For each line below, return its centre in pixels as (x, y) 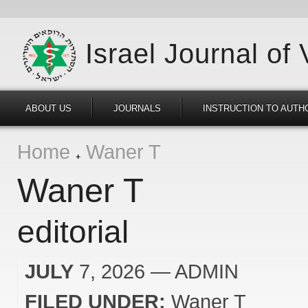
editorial (73, 232)
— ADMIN (192, 271)
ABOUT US (48, 108)
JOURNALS (137, 108)
